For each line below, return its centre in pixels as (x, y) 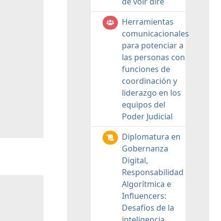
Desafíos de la (148, 208)
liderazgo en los (151, 93)
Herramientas (148, 22)
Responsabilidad (153, 172)
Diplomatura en (151, 137)
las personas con (153, 57)
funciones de (146, 69)
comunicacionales (155, 34)
